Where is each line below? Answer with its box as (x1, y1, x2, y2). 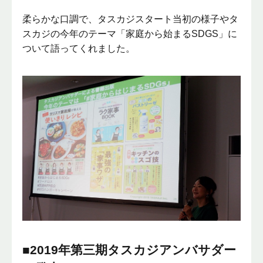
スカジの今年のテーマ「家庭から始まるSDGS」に (22, 29, 238, 39)
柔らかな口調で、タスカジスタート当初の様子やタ (22, 14, 239, 25)
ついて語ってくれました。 (22, 43, 136, 54)
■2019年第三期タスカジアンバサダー (22, 242, 237, 257)
